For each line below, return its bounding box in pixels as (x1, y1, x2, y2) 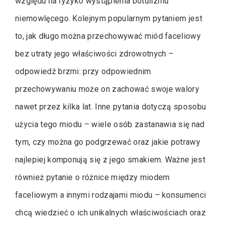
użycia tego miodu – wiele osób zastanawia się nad (15, 120, 205, 130)
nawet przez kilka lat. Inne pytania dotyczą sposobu (15, 102, 206, 112)
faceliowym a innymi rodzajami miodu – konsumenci (15, 190, 206, 200)
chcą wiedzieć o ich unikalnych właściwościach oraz (15, 208, 206, 218)
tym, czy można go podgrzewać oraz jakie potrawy (15, 137, 201, 147)
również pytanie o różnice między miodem (15, 173, 170, 183)
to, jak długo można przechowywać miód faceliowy (15, 31, 201, 41)
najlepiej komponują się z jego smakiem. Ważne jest (15, 155, 205, 165)
